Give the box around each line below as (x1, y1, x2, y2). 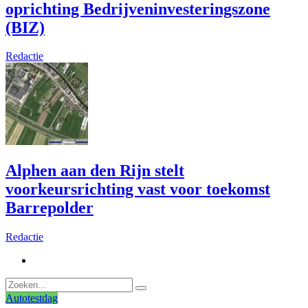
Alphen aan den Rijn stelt (5, 162, 184, 180)
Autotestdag (5, 292, 58, 305)
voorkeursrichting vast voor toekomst (5, 180, 270, 199)
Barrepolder (5, 199, 93, 217)
